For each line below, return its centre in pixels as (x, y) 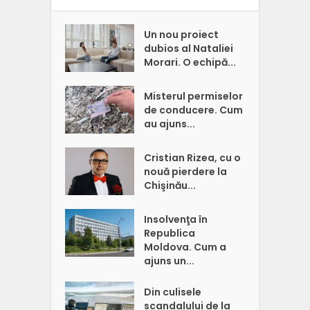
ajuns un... (170, 261)
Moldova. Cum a (185, 247)
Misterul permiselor (194, 97)
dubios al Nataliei (189, 49)
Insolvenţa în (176, 220)
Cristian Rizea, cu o (193, 158)
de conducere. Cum (194, 110)
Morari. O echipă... (190, 63)
